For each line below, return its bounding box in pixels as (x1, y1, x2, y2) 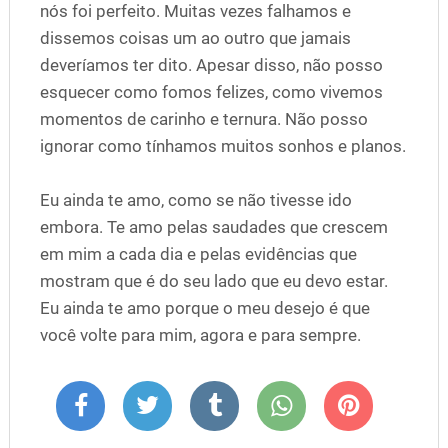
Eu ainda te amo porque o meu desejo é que (39, 298, 370, 318)
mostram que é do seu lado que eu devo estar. (39, 271, 388, 291)
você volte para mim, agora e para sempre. (39, 325, 361, 345)
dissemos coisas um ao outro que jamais (39, 28, 351, 48)
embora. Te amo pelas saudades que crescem (39, 217, 388, 237)
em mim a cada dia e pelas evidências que (39, 244, 357, 264)
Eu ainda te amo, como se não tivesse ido (39, 190, 352, 210)
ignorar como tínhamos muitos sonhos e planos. (39, 136, 406, 156)
